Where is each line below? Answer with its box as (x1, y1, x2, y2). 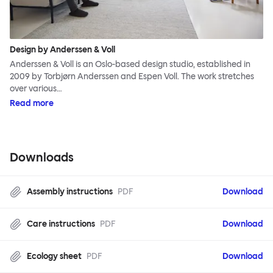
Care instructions (27, 219, 95, 230)
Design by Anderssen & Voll (10, 44, 115, 55)
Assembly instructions (27, 186, 113, 197)
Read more (10, 98, 54, 109)
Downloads (10, 150, 74, 165)
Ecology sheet (27, 251, 82, 262)
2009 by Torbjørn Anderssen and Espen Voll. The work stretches (10, 71, 254, 82)
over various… (10, 83, 62, 94)
